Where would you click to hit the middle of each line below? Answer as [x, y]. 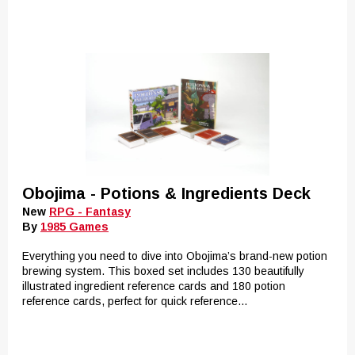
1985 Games [74, 227]
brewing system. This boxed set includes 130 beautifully [163, 271]
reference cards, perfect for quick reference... [135, 301]
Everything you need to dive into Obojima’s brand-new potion [175, 256]
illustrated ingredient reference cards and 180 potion [154, 286]
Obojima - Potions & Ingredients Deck [166, 193]
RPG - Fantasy [90, 212]
